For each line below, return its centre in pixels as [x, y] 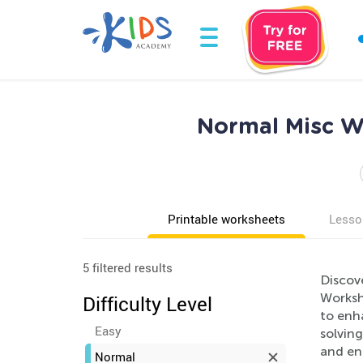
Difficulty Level [147, 304]
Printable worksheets [226, 219]
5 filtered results [128, 267]
